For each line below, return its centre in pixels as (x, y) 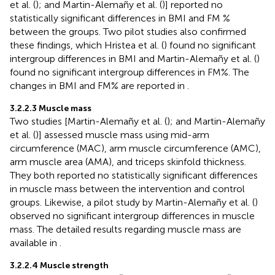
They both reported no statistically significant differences (134, 175)
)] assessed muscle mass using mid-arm (122, 134)
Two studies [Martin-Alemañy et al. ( (88, 121)
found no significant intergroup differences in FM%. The (130, 72)
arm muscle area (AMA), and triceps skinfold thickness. (128, 161)
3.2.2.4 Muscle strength (59, 265)
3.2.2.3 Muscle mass (51, 108)
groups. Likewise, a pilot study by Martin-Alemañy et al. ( (132, 202)
